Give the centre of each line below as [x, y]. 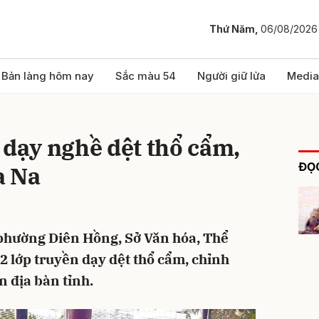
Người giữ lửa [231, 76]
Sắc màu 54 [146, 76]
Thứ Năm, [235, 29]
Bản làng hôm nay [48, 76]
